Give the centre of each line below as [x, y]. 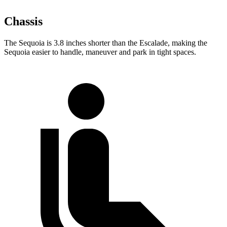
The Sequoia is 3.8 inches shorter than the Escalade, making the [106, 43]
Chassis [23, 22]
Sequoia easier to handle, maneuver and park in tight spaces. [100, 52]
